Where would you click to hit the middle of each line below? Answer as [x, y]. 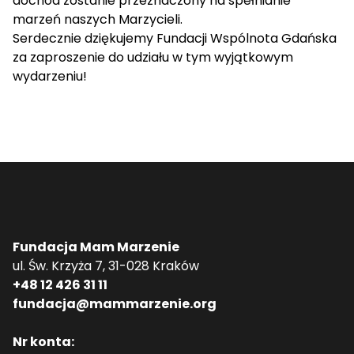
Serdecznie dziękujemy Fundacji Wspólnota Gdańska [175, 38]
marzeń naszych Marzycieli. [98, 19]
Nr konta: [43, 342]
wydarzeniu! [50, 76]
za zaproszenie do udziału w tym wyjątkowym [153, 57]
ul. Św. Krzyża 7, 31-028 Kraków [106, 266]
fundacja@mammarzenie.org [115, 304]
